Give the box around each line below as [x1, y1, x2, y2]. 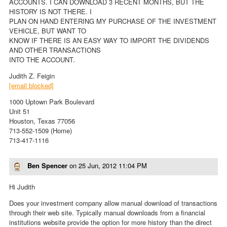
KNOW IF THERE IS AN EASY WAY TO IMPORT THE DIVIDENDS [9, 35, 209, 45]
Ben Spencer [27, 160, 67, 170]
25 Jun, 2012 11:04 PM [79, 160, 147, 170]
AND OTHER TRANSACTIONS [9, 45, 101, 55]
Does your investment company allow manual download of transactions [9, 198, 217, 208]
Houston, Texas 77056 [9, 116, 75, 126]
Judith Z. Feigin [9, 70, 55, 81]
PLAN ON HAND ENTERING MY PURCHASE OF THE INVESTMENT [9, 16, 216, 26]
